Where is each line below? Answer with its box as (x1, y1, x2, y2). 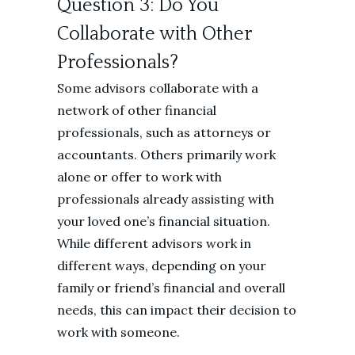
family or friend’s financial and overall (57, 280, 285, 296)
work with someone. (57, 324, 183, 340)
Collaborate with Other (57, 24, 251, 44)
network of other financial (57, 102, 216, 118)
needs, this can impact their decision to (57, 302, 296, 318)
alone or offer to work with (57, 169, 222, 185)
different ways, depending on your (57, 258, 266, 273)
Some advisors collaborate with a (57, 80, 258, 96)
